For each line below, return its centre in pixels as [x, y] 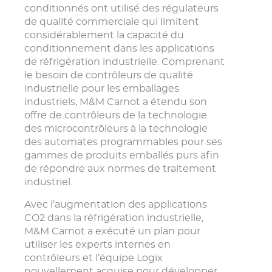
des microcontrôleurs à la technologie [116, 129]
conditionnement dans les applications [119, 49]
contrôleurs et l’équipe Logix [93, 258]
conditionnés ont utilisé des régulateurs [121, 8]
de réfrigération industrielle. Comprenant [124, 62]
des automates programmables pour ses [123, 142]
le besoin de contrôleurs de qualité [109, 75]
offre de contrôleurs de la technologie [116, 115]
